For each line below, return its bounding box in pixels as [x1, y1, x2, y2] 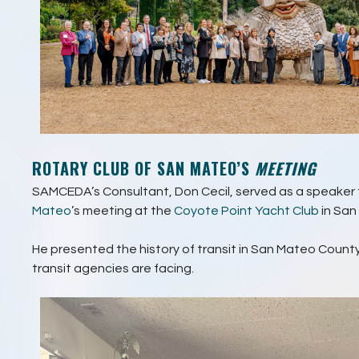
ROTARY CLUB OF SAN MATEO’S [32, 155, 255, 180]
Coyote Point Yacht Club [174, 204, 319, 217]
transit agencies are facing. [32, 261, 194, 275]
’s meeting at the [71, 204, 174, 217]
